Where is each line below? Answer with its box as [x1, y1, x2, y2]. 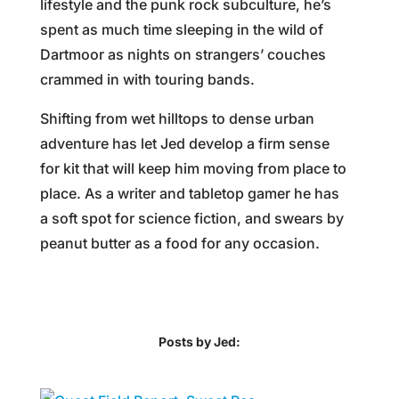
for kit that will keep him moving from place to [39, 159, 346, 177]
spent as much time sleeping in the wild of [39, 20, 323, 38]
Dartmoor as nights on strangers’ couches [39, 45, 326, 63]
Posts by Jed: [158, 334, 240, 349]
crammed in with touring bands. [39, 70, 255, 88]
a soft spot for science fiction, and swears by [39, 209, 344, 227]
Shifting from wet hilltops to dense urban [39, 110, 314, 127]
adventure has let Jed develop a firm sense [39, 134, 330, 152]
